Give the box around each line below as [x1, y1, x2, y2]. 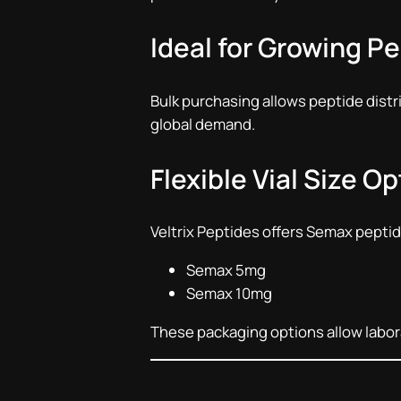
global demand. [150, 114, 255, 135]
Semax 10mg [186, 283, 272, 304]
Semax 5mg [186, 260, 266, 281]
